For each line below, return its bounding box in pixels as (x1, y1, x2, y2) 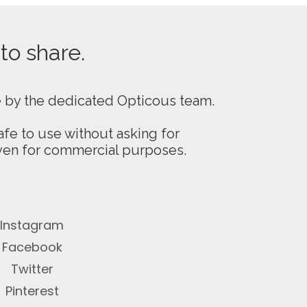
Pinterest (5, 282, 59, 299)
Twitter (10, 260, 53, 278)
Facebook (1, 238, 62, 256)
